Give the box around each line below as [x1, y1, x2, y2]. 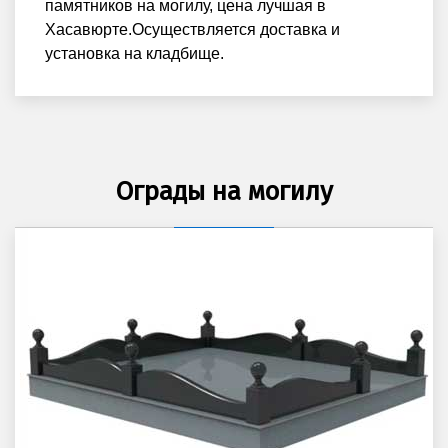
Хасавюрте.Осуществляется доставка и [45, 20, 340, 38]
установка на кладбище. [45, 44, 224, 62]
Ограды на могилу [115, 175, 333, 207]
